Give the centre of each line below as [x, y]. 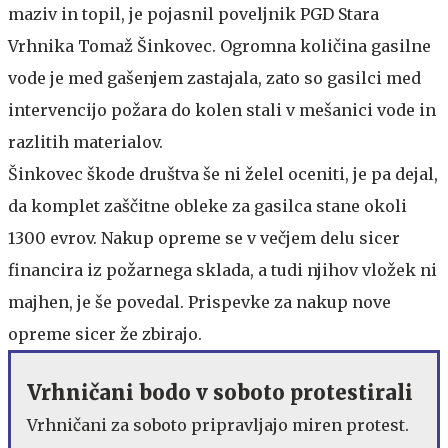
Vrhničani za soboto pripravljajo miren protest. [218, 424]
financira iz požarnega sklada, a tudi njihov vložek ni [222, 269]
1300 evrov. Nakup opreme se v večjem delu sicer [204, 237]
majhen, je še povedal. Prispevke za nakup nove [199, 301]
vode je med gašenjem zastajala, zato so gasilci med [214, 77]
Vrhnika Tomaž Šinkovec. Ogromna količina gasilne [219, 45]
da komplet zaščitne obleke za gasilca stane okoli [207, 205]
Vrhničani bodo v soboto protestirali [220, 392]
